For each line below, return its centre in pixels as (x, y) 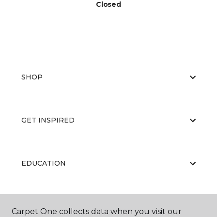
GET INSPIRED (48, 120)
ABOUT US (40, 206)
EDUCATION (44, 163)
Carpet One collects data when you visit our (97, 211)
